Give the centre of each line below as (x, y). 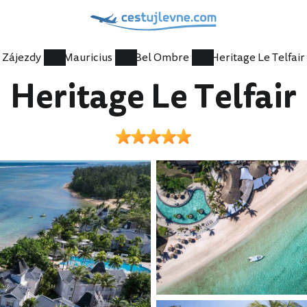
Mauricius (88, 58)
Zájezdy (22, 58)
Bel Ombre (162, 58)
